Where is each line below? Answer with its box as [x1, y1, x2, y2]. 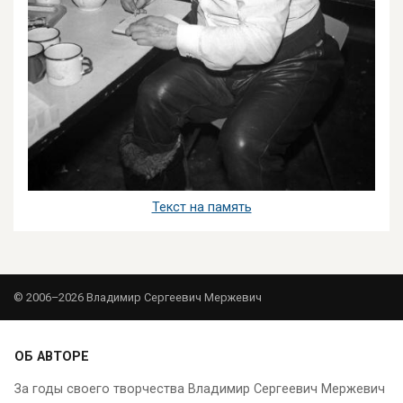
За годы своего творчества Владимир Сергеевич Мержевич [14, 381, 385, 398]
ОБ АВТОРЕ [14, 349, 89, 365]
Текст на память [151, 200, 252, 216]
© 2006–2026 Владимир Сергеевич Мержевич [13, 291, 262, 305]
